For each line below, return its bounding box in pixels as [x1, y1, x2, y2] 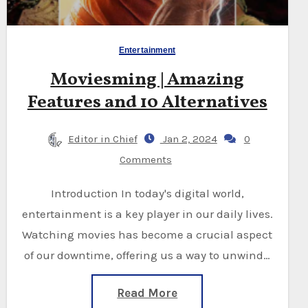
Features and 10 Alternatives [27, 90, 267, 115]
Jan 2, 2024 [159, 133, 217, 145]
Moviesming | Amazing [50, 67, 245, 92]
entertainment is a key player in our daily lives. [21, 207, 273, 221]
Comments [119, 153, 172, 166]
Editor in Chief [67, 133, 137, 145]
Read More [117, 286, 178, 300]
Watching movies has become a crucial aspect [22, 228, 273, 241]
